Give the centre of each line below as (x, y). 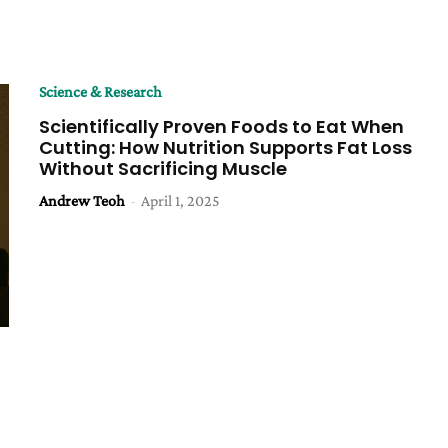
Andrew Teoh (82, 200)
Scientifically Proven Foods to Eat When (222, 126)
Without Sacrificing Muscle (163, 168)
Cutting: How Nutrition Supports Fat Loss (226, 147)
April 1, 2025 (181, 200)
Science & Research (101, 91)
